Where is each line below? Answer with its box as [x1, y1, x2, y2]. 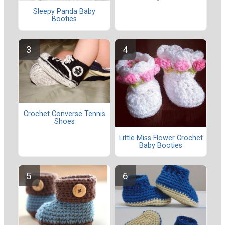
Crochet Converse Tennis [23, 109, 105, 118]
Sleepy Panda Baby [33, 7, 95, 16]
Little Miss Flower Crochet [119, 133, 203, 142]
